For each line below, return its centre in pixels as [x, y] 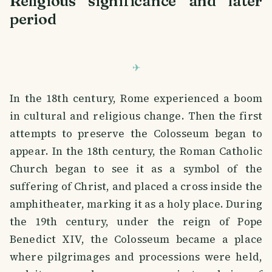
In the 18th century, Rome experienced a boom [136, 98]
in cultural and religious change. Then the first [136, 116]
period [33, 19]
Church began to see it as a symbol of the [136, 168]
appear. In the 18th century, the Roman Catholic [136, 151]
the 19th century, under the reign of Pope [136, 221]
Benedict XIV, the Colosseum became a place [136, 239]
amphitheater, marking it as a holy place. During [136, 204]
